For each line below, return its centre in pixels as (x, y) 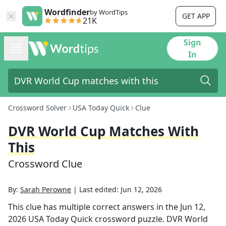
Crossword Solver (37, 108)
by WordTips (109, 12)
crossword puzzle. (130, 219)
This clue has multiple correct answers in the (94, 207)
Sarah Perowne (46, 189)
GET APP (196, 16)
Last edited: (100, 189)
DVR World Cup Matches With (103, 131)
